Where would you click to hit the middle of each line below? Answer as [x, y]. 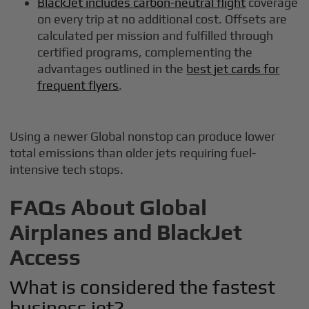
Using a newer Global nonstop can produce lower [143, 137]
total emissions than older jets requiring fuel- [133, 153]
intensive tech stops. [67, 170]
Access [46, 257]
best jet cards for [233, 69]
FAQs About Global [109, 208]
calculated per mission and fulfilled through [156, 36]
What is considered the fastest [143, 287]
